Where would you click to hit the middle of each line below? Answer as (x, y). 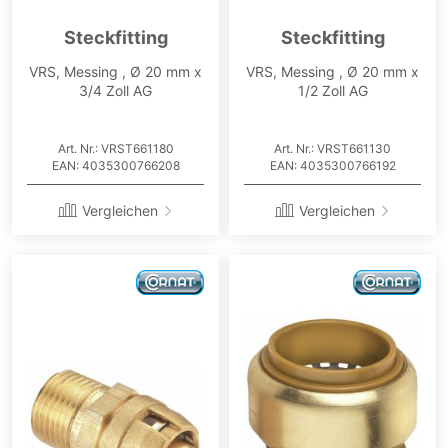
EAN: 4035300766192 (332, 166)
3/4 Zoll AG (115, 91)
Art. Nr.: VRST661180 (115, 149)
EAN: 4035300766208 (115, 166)
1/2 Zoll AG (332, 91)
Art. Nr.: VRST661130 (332, 149)
